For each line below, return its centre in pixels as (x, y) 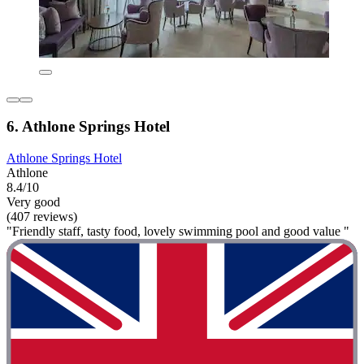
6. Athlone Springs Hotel (88, 127)
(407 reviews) (42, 217)
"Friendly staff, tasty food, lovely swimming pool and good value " (178, 232)
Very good (33, 202)
